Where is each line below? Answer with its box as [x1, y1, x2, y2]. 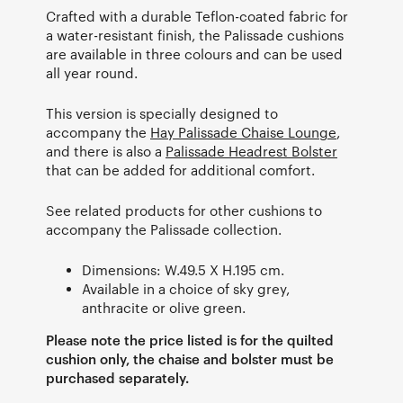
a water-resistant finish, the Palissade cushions [46, 26, 344, 43]
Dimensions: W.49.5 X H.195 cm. [82, 261, 284, 278]
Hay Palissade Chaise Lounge [150, 123, 336, 140]
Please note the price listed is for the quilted [46, 331, 334, 348]
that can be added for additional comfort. [46, 161, 315, 178]
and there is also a [46, 142, 166, 159]
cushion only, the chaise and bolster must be [46, 350, 334, 367]
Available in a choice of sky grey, [82, 280, 290, 297]
